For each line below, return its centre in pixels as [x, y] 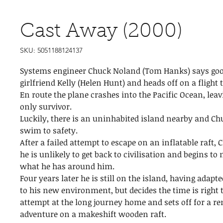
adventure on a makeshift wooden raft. [93, 214]
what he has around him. [67, 166]
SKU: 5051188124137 [51, 50]
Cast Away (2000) [101, 32]
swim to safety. [49, 130]
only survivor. [46, 107]
